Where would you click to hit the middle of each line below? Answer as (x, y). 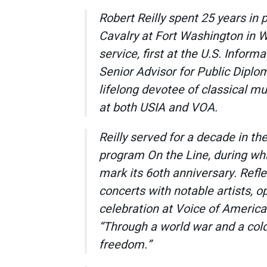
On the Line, (179, 155)
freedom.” (127, 244)
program (123, 155)
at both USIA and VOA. (158, 107)
